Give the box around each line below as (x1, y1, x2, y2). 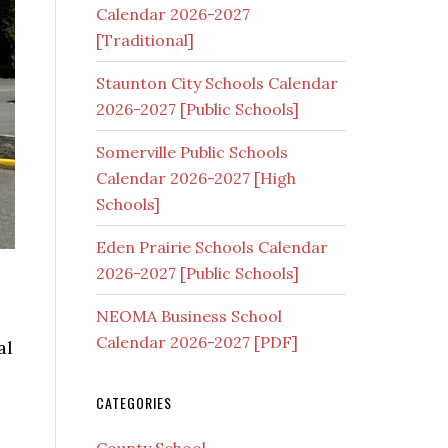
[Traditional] (96, 30, 194, 50)
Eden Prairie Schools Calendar (96, 237, 328, 257)
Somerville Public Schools (96, 142, 288, 162)
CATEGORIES (96, 392, 172, 413)
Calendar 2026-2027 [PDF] (96, 332, 298, 352)
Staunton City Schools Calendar (96, 73, 338, 93)
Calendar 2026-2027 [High (96, 168, 296, 188)
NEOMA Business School (96, 306, 282, 326)
